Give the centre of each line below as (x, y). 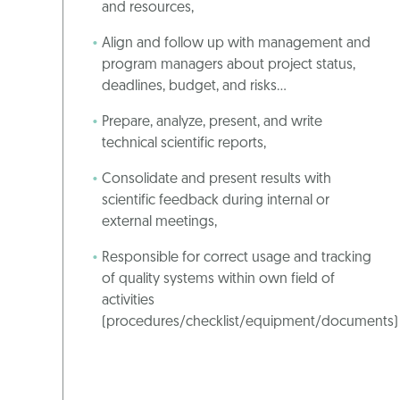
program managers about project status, (229, 66)
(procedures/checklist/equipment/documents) (250, 323)
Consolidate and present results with (217, 180)
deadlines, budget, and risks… (194, 87)
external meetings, (159, 223)
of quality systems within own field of (218, 280)
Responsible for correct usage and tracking (237, 258)
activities (128, 301)
